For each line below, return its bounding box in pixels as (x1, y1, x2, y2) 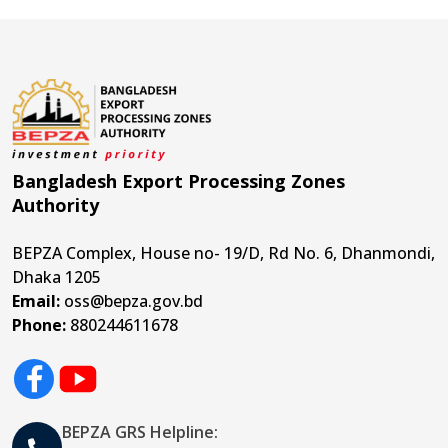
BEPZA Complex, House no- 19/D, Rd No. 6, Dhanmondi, (12, 241, 435, 264)
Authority (12, 192, 99, 217)
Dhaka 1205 (12, 265, 101, 288)
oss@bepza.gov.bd (64, 289, 203, 312)
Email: (12, 289, 60, 312)
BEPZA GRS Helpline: (62, 420, 218, 443)
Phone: (12, 313, 66, 336)
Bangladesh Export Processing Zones (12, 168, 345, 193)
